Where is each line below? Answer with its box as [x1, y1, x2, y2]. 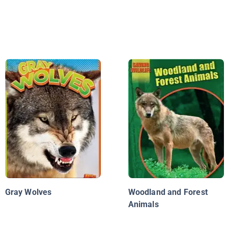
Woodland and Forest [128, 187, 208, 197]
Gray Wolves [5, 187, 52, 197]
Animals [128, 199, 159, 210]
